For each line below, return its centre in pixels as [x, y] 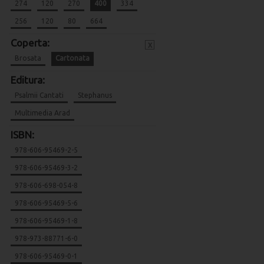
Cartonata [72, 58]
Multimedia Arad [42, 113]
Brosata [28, 58]
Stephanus [95, 95]
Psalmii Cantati [39, 95]
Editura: [28, 80]
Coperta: [30, 43]
